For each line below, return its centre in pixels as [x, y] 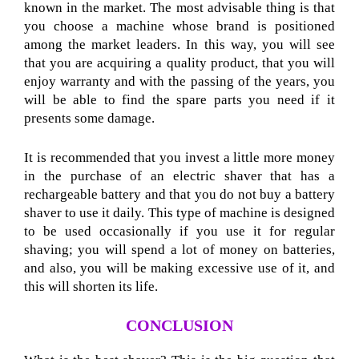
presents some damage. [89, 119]
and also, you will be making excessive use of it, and [179, 268]
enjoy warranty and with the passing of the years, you [179, 82]
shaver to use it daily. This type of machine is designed [179, 212]
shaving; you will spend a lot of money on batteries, [179, 249]
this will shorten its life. [91, 286]
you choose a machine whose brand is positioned [179, 26]
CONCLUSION [179, 326]
